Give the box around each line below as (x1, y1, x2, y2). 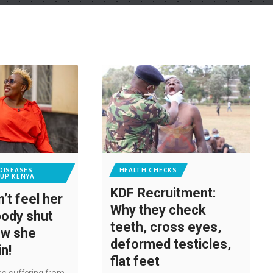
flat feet (110, 253, 166, 269)
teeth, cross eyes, (110, 219, 221, 235)
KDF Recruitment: (110, 185, 216, 201)
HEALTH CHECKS (119, 166, 177, 174)
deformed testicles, (110, 236, 231, 252)
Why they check (110, 202, 206, 218)
